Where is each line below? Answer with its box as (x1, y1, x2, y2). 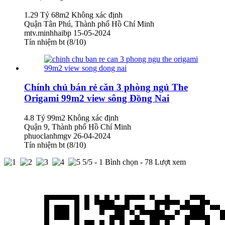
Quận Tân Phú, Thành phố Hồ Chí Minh (24, 19, 154, 28)
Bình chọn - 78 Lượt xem (103, 158, 186, 167)
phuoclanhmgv (24, 132, 73, 141)
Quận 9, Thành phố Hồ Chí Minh (24, 123, 131, 132)
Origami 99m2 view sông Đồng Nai (24, 93, 169, 104)
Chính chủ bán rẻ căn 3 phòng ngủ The (24, 82, 188, 93)
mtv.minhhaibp (24, 28, 73, 37)
